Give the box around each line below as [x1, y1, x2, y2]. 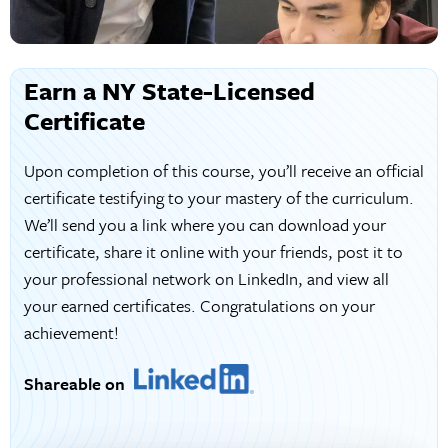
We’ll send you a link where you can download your [23, 212, 386, 238]
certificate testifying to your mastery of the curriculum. [23, 185, 414, 211]
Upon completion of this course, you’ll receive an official [23, 158, 424, 184]
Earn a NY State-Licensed [23, 73, 315, 109]
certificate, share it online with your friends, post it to [23, 239, 403, 265]
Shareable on [23, 371, 129, 397]
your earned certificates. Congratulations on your [23, 293, 375, 319]
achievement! [23, 320, 119, 346]
